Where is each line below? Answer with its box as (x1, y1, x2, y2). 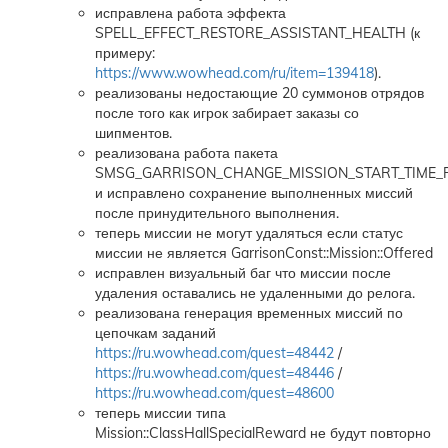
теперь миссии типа (95, 404, 226, 422)
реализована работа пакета (95, 144, 278, 162)
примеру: (95, 44, 155, 62)
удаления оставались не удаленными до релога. (95, 284, 415, 302)
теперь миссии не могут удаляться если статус (95, 224, 403, 242)
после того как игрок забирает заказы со (95, 104, 359, 122)
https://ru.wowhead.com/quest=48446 (95, 364, 334, 382)
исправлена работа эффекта (95, 4, 286, 22)
